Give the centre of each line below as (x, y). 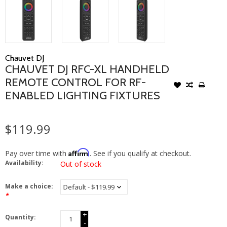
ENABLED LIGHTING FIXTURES (83, 95)
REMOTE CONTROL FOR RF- (75, 82)
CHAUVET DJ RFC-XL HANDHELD (87, 69)
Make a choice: (29, 186)
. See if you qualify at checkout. (140, 153)
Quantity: (21, 217)
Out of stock (81, 164)
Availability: (24, 163)
